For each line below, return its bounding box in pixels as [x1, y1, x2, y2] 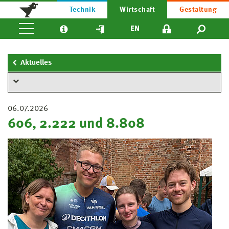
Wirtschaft [120, 6, 155, 13]
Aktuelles [20, 59, 52, 67]
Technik [70, 6, 96, 13]
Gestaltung [179, 6, 217, 13]
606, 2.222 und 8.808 [8, 117, 145, 131]
